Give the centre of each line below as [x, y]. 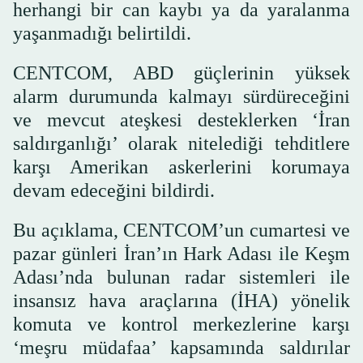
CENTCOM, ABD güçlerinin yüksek [181, 73]
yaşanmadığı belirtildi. [102, 34]
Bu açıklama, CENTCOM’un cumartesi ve [181, 231]
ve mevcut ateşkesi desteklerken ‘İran [181, 120]
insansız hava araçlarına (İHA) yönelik [181, 301]
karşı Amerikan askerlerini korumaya [181, 167]
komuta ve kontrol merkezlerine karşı [181, 325]
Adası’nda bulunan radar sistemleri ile [181, 278]
